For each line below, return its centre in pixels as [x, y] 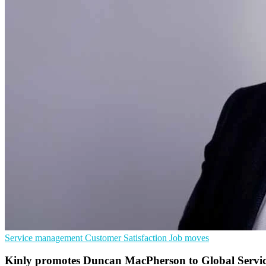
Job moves [189, 237]
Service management [45, 237]
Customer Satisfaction [127, 237]
